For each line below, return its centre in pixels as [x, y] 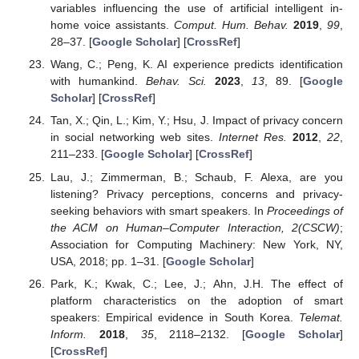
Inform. [68, 334]
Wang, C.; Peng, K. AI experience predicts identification [196, 65]
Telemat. [321, 317]
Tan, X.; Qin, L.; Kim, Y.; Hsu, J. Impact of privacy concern [196, 121]
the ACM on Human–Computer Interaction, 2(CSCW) [195, 227]
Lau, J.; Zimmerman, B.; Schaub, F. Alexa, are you [196, 177]
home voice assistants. [112, 25]
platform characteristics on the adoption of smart [196, 300]
